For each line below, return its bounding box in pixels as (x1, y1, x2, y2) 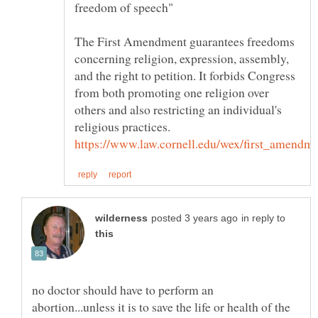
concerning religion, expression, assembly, (75, 49, 289, 67)
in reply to (241, 212, 285, 224)
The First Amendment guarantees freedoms (75, 32, 295, 50)
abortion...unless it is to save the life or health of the (32, 297, 290, 315)
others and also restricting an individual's (75, 100, 282, 118)
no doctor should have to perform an (32, 280, 214, 298)
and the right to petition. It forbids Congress (75, 66, 295, 84)
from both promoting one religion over (75, 83, 269, 101)
